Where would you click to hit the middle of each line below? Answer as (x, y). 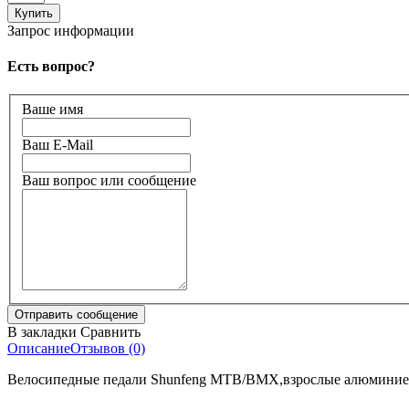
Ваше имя (52, 109)
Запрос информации (71, 30)
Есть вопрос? (51, 67)
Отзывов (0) (108, 348)
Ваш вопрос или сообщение (109, 180)
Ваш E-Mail (58, 145)
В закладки (42, 332)
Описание (39, 348)
